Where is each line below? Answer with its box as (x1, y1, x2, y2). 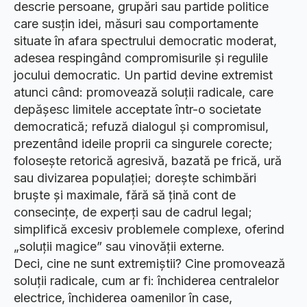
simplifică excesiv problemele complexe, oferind (14, 222, 284, 236)
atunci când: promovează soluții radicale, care (14, 85, 273, 99)
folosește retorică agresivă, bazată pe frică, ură (14, 153, 282, 168)
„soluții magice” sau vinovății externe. (14, 239, 225, 254)
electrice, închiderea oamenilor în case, (14, 291, 232, 305)
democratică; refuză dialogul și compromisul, (14, 119, 269, 134)
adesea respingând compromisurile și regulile (14, 51, 268, 65)
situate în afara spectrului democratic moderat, (14, 34, 277, 48)
